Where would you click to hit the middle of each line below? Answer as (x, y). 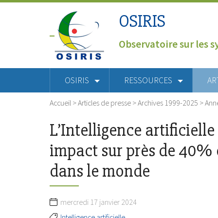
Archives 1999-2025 (168, 103)
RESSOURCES (148, 81)
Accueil (60, 103)
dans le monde (100, 171)
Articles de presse (104, 103)
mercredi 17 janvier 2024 (99, 202)
